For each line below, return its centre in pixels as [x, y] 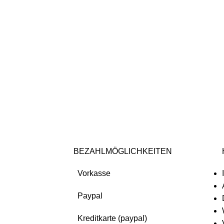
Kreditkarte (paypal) [110, 218]
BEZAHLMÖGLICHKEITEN [122, 151]
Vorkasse [92, 173]
